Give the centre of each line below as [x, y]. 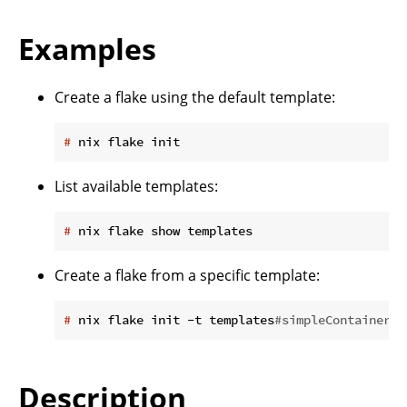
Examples [87, 48]
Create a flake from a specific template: [187, 276]
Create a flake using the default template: [195, 98]
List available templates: [136, 187]
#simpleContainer [333, 320]
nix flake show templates [162, 231]
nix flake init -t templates [173, 320]
